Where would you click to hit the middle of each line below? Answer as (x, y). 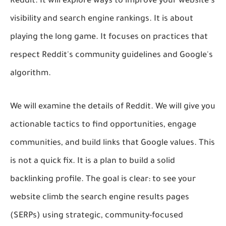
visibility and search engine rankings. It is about (102, 19)
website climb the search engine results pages (100, 197)
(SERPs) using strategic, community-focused (97, 216)
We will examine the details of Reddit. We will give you (113, 107)
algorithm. (31, 73)
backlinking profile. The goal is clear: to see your (103, 179)
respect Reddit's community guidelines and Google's (111, 55)
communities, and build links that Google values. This (112, 143)
